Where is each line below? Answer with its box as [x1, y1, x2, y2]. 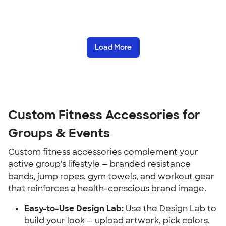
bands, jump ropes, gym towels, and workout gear [8, 171, 214, 182]
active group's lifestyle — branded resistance [8, 159, 191, 169]
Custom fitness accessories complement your [8, 147, 198, 157]
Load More [94, 43, 132, 52]
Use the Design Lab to [124, 203, 216, 214]
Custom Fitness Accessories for [8, 107, 200, 123]
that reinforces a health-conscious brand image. [8, 183, 206, 194]
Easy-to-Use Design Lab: [24, 203, 124, 214]
